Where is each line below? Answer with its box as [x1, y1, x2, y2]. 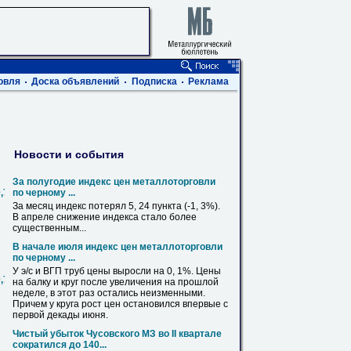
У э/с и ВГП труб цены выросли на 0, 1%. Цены [13, 266, 221, 277]
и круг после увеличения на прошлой [51, 277, 219, 288]
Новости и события [14, 147, 124, 161]
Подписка [132, 76, 177, 87]
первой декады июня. [13, 309, 108, 320]
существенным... [13, 223, 86, 233]
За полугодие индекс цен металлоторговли [13, 176, 215, 187]
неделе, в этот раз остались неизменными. [13, 288, 205, 299]
